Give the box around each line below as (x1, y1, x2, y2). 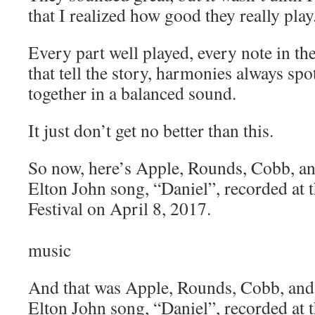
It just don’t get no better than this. (28, 118, 274, 142)
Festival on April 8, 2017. (28, 196, 211, 220)
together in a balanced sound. (28, 81, 236, 105)
